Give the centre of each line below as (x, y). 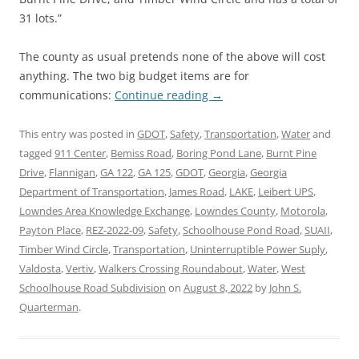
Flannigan (72, 173)
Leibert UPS (286, 192)
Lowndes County (235, 211)
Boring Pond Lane (219, 153)
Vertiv (80, 269)
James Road (197, 192)
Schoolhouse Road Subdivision (93, 288)
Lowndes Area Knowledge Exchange (105, 211)
